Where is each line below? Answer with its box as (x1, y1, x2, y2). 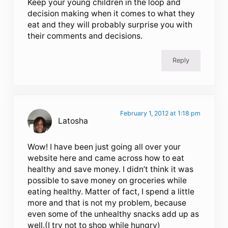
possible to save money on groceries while (27, 176, 187, 186)
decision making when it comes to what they (27, 8, 195, 18)
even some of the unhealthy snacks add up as (27, 209, 199, 219)
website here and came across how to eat (27, 153, 185, 163)
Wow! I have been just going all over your (27, 142, 181, 152)
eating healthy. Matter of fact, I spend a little (27, 187, 195, 197)
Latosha (58, 116, 89, 126)
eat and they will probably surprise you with (27, 19, 193, 30)
